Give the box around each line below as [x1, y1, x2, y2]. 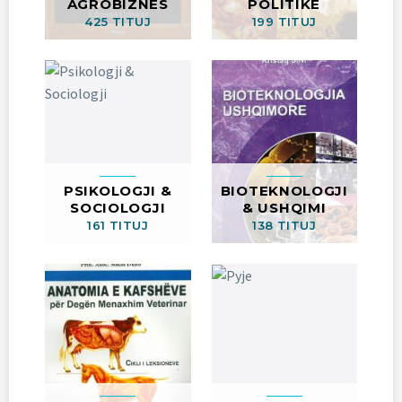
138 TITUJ [252, 217, 317, 232]
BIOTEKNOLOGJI [220, 181, 348, 199]
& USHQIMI [242, 198, 327, 216]
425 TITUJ [84, 14, 152, 30]
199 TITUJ [251, 14, 317, 30]
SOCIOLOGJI [70, 198, 166, 216]
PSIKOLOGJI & [64, 181, 172, 199]
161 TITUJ [87, 217, 149, 232]
